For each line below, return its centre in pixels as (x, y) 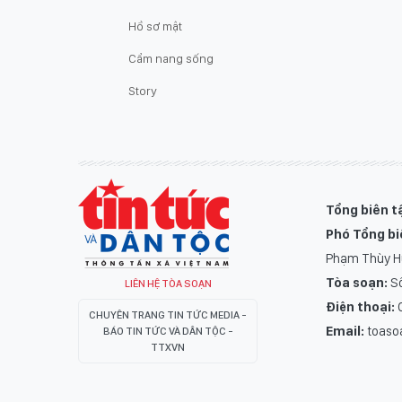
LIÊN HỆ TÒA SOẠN (168, 284)
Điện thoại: (360, 307)
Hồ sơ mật (155, 26)
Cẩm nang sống (171, 58)
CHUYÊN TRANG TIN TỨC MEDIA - (168, 315)
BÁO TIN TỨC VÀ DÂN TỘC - (168, 331)
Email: (345, 331)
